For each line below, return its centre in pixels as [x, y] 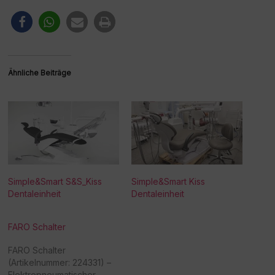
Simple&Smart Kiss [168, 181]
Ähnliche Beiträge [40, 72]
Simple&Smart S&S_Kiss [55, 181]
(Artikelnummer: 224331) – [60, 262]
